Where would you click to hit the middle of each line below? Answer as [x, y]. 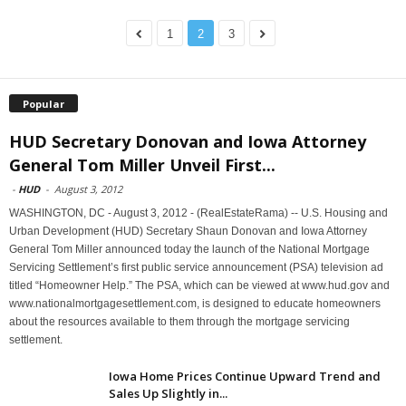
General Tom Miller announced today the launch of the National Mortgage [189, 249]
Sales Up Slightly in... [168, 393]
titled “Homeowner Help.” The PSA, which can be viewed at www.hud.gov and [199, 285]
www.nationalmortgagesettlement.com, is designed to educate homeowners [195, 303]
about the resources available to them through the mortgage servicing [179, 321]
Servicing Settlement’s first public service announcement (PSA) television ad [196, 267]
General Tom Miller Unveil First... [142, 164]
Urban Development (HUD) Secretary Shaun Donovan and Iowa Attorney [188, 231]
